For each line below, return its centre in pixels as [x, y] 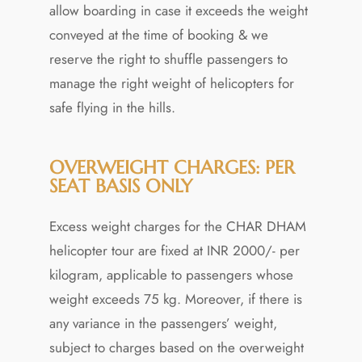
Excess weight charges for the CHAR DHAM [177, 226]
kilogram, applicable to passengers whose [171, 274]
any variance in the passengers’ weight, [163, 323]
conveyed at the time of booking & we [158, 34]
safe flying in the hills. [112, 107]
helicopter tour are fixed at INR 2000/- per [174, 250]
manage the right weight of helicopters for [171, 83]
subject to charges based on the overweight [176, 347]
